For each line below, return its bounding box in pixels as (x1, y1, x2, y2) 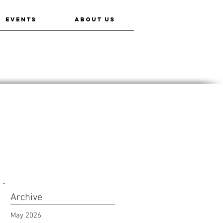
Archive (10, 192, 42, 204)
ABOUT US (74, 16, 115, 23)
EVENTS (5, 16, 36, 23)
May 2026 (10, 211, 41, 220)
